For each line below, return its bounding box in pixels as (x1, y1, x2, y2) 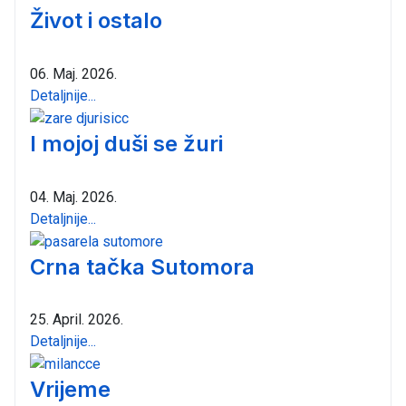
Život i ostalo (30, 7, 162, 34)
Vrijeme (30, 376, 111, 403)
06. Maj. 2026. (30, 65, 117, 83)
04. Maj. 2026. (30, 188, 117, 206)
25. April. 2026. (30, 311, 123, 329)
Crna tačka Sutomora (30, 253, 255, 280)
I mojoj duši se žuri (30, 130, 223, 157)
